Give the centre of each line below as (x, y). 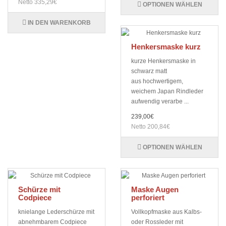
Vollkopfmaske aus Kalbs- (166, 212)
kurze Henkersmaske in (163, 61)
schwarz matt (149, 71)
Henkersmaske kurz (166, 47)
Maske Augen (155, 190)
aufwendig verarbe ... (160, 102)
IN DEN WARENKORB (59, 23)
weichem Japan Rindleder (167, 92)
